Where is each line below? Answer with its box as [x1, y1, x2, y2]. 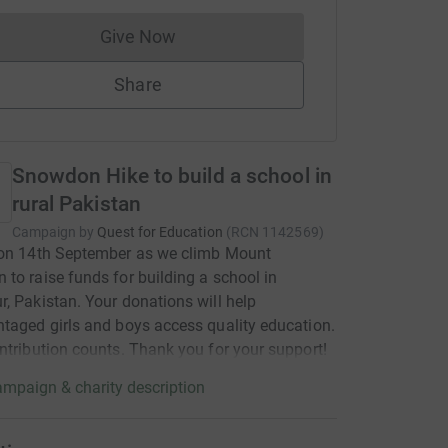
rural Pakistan [11, 192, 141, 216]
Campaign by [11, 224, 95, 240]
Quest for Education [97, 224, 223, 240]
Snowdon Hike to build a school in [11, 164, 332, 188]
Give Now [99, 26, 177, 47]
